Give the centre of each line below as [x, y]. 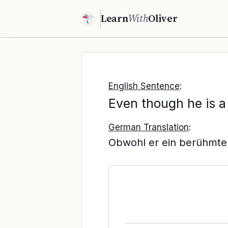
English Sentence [144, 86]
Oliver [163, 18]
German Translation [149, 127]
